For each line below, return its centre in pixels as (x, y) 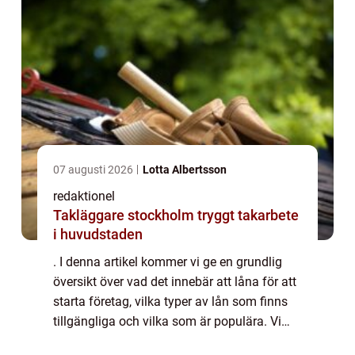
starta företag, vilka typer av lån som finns (170, 302)
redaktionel (84, 197)
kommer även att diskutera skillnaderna (163, 342)
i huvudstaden (98, 235)
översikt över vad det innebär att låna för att (175, 282)
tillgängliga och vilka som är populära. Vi (167, 322)
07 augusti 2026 (94, 170)
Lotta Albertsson (185, 170)
